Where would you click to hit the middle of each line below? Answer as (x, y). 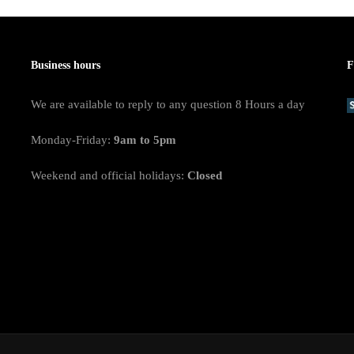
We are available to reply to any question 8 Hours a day (168, 104)
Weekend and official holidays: (109, 175)
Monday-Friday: (72, 140)
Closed (205, 175)
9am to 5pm (145, 140)
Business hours (66, 65)
